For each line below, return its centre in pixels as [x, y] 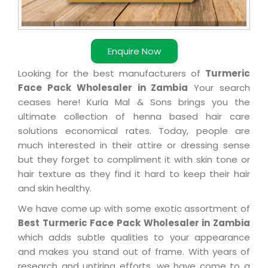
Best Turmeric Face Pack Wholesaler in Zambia [134, 223]
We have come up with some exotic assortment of [134, 209]
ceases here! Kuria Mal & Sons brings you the [134, 102]
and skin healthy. [55, 188]
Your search [219, 88]
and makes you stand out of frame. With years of [134, 252]
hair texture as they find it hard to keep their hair [134, 174]
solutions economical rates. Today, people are [134, 131]
